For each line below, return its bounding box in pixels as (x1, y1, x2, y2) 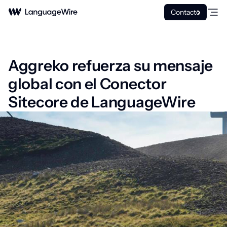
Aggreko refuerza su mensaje (8, 56, 213, 75)
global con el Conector (8, 74, 167, 93)
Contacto (171, 8, 200, 17)
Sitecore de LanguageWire (8, 93, 196, 111)
